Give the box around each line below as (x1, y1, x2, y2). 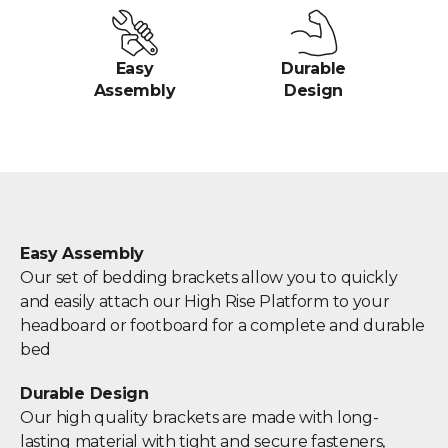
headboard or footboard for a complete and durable (20, 315, 426, 335)
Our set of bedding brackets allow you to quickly (20, 267, 398, 287)
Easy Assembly (20, 243, 145, 263)
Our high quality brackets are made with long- (20, 407, 379, 427)
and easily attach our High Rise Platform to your (20, 291, 390, 311)
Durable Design (20, 383, 149, 403)
